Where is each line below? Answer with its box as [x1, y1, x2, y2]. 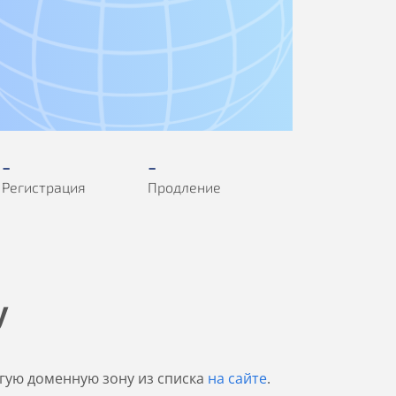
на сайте [208, 369, 267, 388]
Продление [148, 179, 221, 195]
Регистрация [2, 179, 86, 195]
